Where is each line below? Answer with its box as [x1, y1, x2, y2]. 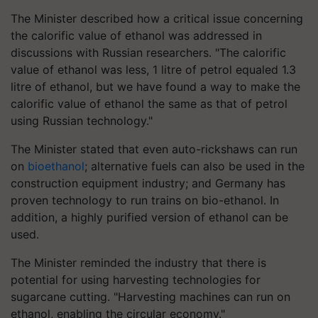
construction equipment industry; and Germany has [11, 176, 285, 190]
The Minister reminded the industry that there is [11, 256, 266, 270]
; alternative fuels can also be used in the [84, 159, 305, 173]
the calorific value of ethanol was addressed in [11, 28, 262, 43]
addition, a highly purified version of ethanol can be [11, 210, 288, 224]
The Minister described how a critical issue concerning [11, 11, 303, 26]
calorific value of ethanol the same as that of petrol [11, 97, 287, 111]
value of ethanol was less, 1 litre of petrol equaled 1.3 [11, 62, 296, 77]
